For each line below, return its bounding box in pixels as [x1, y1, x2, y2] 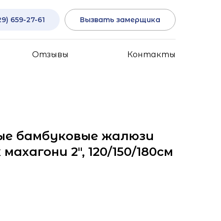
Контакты [127, 50, 176, 59]
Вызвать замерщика [80, 15, 160, 24]
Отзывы [32, 50, 69, 59]
